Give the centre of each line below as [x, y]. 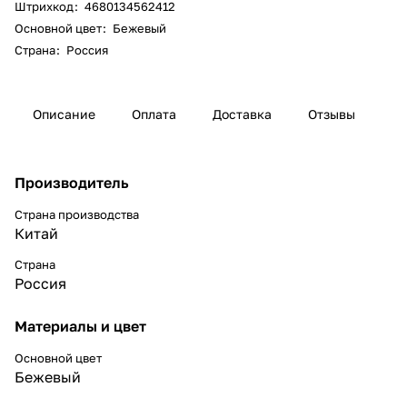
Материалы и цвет [80, 326]
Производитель [72, 182]
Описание [64, 114]
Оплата [154, 114]
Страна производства [77, 214]
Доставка [242, 114]
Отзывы [332, 114]
